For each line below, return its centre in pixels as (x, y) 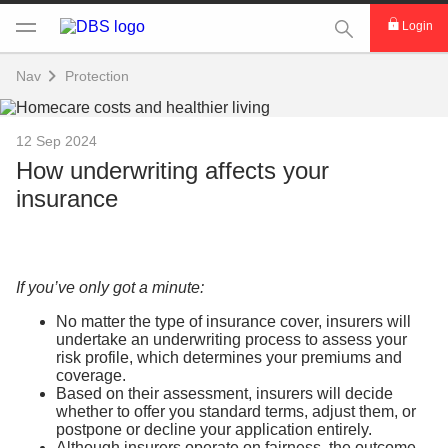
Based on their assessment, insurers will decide (224, 393)
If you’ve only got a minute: (110, 287)
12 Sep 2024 (56, 141)
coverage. (91, 375)
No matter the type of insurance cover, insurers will (233, 321)
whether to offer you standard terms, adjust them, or (236, 411)
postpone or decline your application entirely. (214, 429)
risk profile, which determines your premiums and (229, 357)
